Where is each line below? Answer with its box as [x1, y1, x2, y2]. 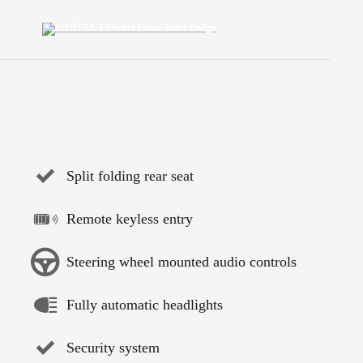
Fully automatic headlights [66, 297, 223, 313]
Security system [66, 340, 160, 356]
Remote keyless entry [66, 211, 193, 227]
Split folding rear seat [66, 168, 194, 184]
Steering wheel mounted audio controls [66, 254, 297, 270]
